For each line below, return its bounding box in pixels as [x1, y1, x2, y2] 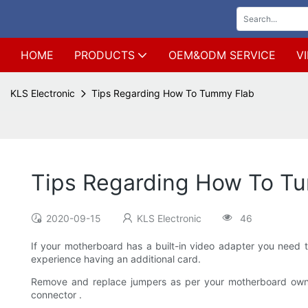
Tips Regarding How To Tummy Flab [91, 87, 254, 99]
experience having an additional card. [31, 253, 201, 265]
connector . [31, 289, 82, 301]
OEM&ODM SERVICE [168, 48, 276, 62]
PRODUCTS [74, 48, 135, 62]
